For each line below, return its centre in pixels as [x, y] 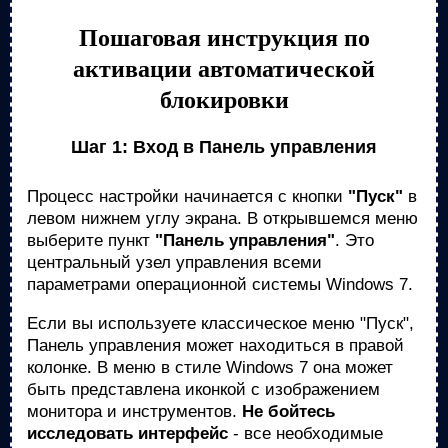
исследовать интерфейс [127, 433]
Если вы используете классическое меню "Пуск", [220, 323]
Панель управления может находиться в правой [215, 345]
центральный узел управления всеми [174, 262]
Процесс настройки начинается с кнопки [187, 196]
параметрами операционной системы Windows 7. [220, 284]
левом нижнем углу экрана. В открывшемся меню [222, 218]
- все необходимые [305, 433]
